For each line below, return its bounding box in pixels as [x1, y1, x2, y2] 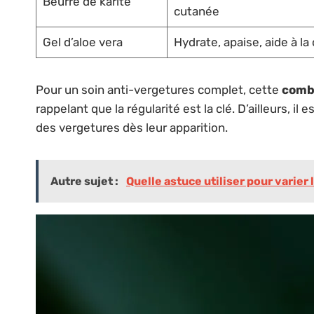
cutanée [173, 4, 219, 18]
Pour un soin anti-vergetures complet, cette [36, 82, 282, 97]
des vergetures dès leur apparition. [36, 120, 228, 135]
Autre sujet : [50, 174, 121, 188]
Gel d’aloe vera [42, 34, 123, 49]
